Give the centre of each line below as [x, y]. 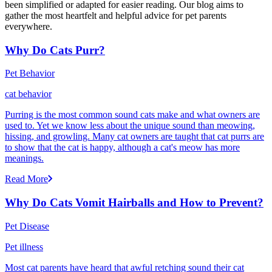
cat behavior [28, 94]
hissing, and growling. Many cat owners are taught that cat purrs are [134, 137]
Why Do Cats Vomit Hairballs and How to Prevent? [134, 203]
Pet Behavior [30, 73]
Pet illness [24, 246]
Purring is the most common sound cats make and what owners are [132, 115]
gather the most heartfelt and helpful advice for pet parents [116, 16]
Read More [26, 179]
